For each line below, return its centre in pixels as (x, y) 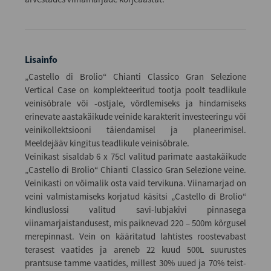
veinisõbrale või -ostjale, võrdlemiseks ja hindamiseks (135, 103)
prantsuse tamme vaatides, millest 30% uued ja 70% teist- (135, 263)
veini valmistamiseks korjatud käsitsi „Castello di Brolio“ (135, 197)
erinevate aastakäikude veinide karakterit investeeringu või (135, 117)
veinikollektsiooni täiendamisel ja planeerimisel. (135, 130)
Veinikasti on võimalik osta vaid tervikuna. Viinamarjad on (135, 183)
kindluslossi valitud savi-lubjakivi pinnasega (135, 210)
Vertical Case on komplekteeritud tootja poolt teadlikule (135, 90)
